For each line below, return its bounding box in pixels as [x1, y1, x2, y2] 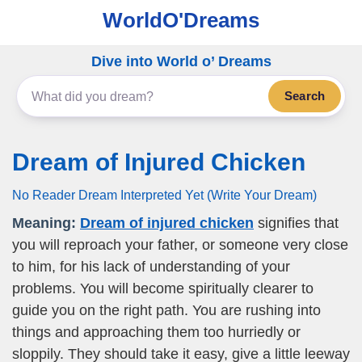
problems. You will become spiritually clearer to [12, 280, 314, 297]
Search [284, 89, 325, 103]
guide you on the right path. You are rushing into [12, 302, 321, 318]
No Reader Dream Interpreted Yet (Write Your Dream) [12, 187, 317, 202]
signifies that [254, 215, 339, 231]
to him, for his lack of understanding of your [12, 259, 290, 275]
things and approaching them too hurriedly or [12, 324, 301, 340]
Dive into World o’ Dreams [90, 53, 271, 69]
